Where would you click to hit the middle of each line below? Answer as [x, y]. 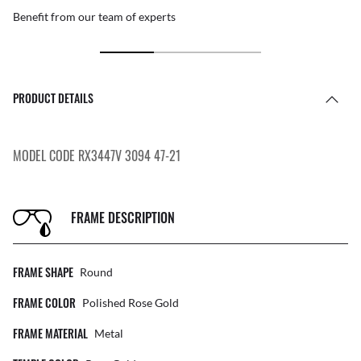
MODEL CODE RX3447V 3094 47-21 [97, 156]
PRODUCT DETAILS [53, 98]
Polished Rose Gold [131, 303]
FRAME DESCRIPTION [123, 217]
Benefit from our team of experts [94, 17]
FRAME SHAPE [43, 272]
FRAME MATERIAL [50, 334]
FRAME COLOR [44, 303]
